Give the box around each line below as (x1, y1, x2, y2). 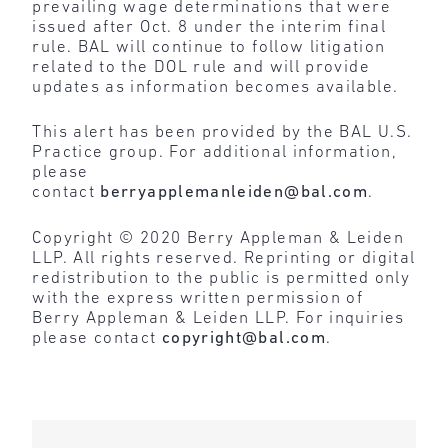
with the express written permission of (32, 289, 364, 307)
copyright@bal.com (161, 329, 327, 347)
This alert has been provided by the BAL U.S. (32, 124, 413, 141)
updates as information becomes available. (32, 78, 399, 96)
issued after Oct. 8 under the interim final (32, 18, 386, 36)
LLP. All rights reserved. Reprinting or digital (32, 249, 416, 267)
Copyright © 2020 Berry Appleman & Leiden (32, 229, 404, 247)
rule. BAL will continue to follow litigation (32, 38, 386, 56)
